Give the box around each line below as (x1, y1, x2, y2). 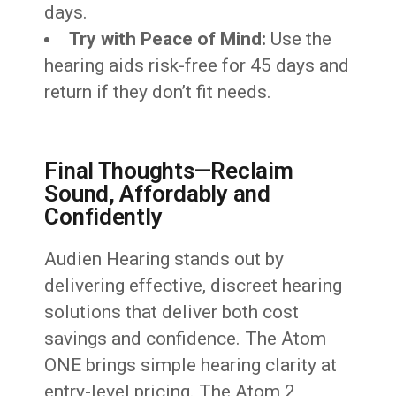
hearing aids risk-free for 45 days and (44, 54, 350, 76)
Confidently (44, 203, 163, 231)
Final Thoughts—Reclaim (44, 157, 293, 185)
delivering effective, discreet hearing (44, 275, 343, 297)
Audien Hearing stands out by (44, 248, 285, 270)
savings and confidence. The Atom (44, 328, 327, 350)
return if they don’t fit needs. (44, 80, 272, 103)
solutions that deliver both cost (44, 301, 300, 324)
